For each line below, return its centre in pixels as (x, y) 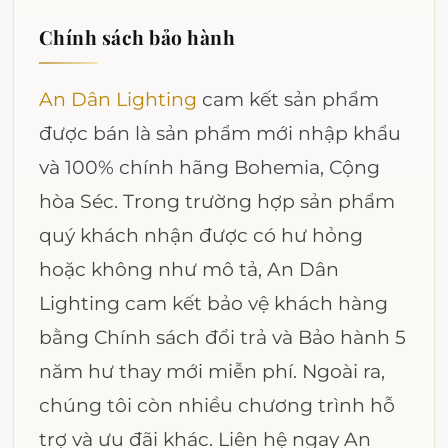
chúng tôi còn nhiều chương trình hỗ (216, 405)
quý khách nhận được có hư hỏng (200, 235)
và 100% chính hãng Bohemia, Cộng (209, 167)
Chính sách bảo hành (137, 36)
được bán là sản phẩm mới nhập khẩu (219, 133)
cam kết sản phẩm (287, 99)
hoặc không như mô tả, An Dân (188, 269)
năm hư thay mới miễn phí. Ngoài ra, (211, 371)
